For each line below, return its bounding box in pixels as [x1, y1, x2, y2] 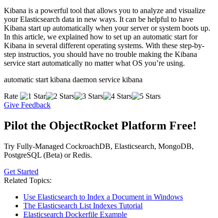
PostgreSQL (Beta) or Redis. [4, 150, 92, 159]
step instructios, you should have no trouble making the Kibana [4, 50, 197, 59]
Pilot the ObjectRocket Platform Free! [4, 119, 197, 132]
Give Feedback [4, 101, 51, 109]
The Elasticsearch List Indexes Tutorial [23, 201, 143, 210]
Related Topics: [4, 176, 52, 184]
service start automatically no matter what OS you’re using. [4, 59, 185, 68]
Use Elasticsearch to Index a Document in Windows [23, 192, 183, 201]
